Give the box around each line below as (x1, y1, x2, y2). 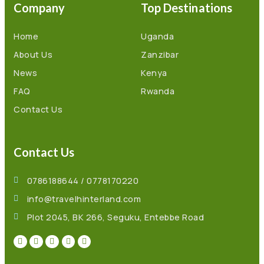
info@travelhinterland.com (27, 193, 141, 204)
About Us (14, 48, 53, 60)
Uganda (141, 30, 174, 42)
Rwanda (141, 85, 175, 97)
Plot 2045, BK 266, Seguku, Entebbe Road (27, 211, 204, 223)
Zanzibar (141, 48, 179, 60)
